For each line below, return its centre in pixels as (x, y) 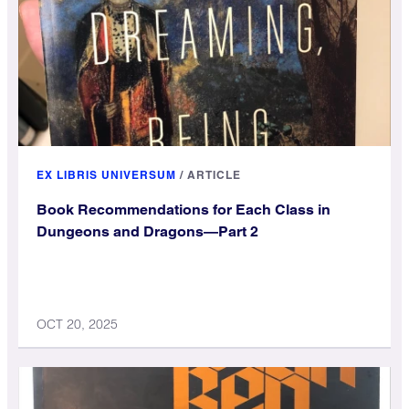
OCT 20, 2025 (77, 324)
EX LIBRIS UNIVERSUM (106, 174)
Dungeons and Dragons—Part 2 (147, 231)
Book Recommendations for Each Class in (184, 209)
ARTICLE (214, 174)
